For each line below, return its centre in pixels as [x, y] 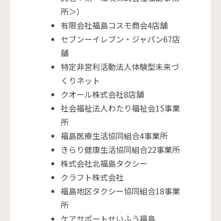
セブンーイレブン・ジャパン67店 [121, 39]
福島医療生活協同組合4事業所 [114, 136]
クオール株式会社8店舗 [103, 94]
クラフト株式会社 [92, 177]
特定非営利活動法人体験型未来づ [120, 67]
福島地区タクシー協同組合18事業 [121, 191]
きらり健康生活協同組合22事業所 [121, 150]
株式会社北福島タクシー [104, 164]
